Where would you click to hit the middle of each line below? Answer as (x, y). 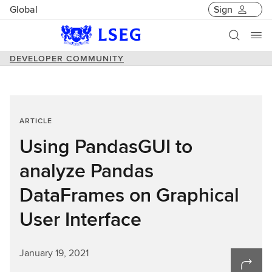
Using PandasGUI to (106, 146)
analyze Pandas (87, 170)
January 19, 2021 (54, 253)
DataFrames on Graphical (129, 195)
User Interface (80, 219)
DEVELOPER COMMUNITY (67, 58)
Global (24, 9)
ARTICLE (36, 121)
